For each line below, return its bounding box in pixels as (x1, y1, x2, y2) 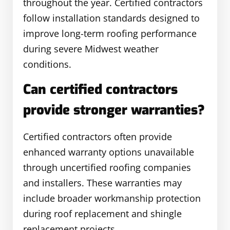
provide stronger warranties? (23, 101, 205, 119)
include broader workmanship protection (23, 191, 201, 204)
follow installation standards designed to (23, 12, 200, 25)
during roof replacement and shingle (23, 207, 182, 220)
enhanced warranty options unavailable (23, 145, 194, 158)
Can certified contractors (23, 80, 178, 99)
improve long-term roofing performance (23, 27, 197, 40)
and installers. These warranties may (23, 176, 182, 189)
